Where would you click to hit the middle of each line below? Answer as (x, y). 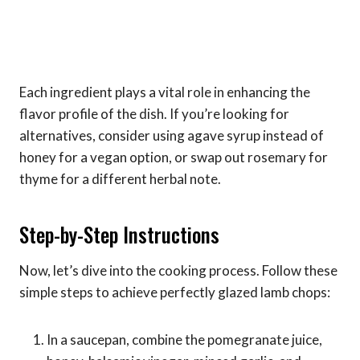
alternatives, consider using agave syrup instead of (172, 135)
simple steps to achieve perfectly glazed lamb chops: (175, 292)
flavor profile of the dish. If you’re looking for (154, 113)
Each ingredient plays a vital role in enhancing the (165, 92)
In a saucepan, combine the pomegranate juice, (184, 339)
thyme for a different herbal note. (120, 178)
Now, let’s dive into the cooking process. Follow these (178, 270)
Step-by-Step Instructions (119, 235)
